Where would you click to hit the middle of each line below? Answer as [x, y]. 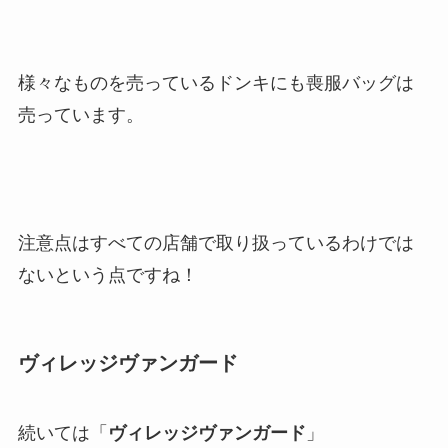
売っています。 [80, 114]
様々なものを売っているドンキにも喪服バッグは [215, 82]
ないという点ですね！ [107, 275]
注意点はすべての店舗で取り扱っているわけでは [215, 243]
